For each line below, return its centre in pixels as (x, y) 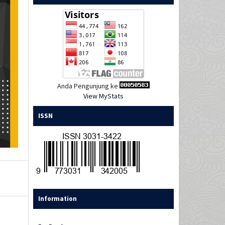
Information (58, 199)
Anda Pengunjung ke (88, 86)
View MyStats (103, 96)
